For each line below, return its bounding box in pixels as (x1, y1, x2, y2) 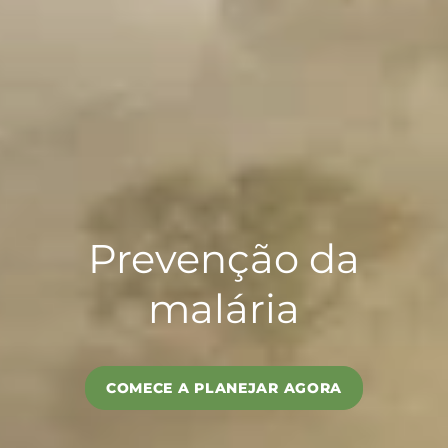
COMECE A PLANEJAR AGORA (105, 379, 343, 397)
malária (148, 284, 300, 333)
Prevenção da (88, 234, 360, 283)
